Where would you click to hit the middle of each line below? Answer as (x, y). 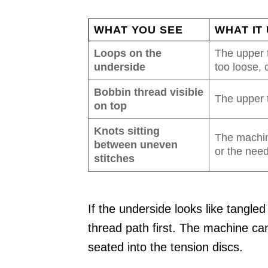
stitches (114, 159)
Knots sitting (127, 131)
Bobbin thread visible (149, 92)
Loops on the (128, 54)
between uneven (136, 145)
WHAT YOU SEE (138, 30)
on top (110, 106)
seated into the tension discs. (165, 247)
